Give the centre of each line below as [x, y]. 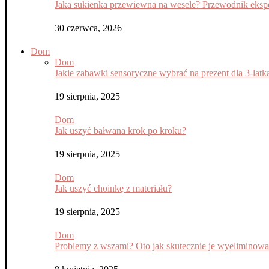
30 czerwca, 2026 [88, 28]
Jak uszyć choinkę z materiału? [113, 188]
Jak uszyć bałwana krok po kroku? [120, 131]
